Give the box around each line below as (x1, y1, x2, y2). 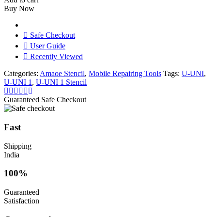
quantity (3, 10, 28, 18)
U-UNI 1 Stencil (36, 78, 87, 87)
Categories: (4, 69, 40, 78)
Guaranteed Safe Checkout (4, 95, 86, 104)
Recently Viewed (30, 52, 83, 61)
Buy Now (4, 4, 34, 13)
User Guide (30, 42, 65, 50)
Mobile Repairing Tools (89, 69, 161, 78)
